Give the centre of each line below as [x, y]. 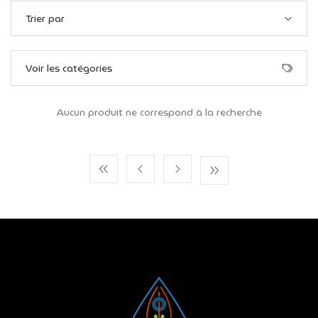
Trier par [45, 18]
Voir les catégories [69, 68]
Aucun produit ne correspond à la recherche [159, 112]
